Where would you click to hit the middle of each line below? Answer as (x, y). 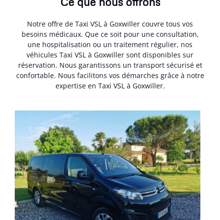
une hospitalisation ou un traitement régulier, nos (110, 45)
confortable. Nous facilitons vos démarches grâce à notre (110, 76)
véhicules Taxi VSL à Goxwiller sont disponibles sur (110, 55)
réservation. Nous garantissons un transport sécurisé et (110, 65)
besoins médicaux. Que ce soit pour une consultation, (110, 34)
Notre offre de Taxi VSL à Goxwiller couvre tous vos (110, 24)
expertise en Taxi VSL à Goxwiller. (110, 86)
